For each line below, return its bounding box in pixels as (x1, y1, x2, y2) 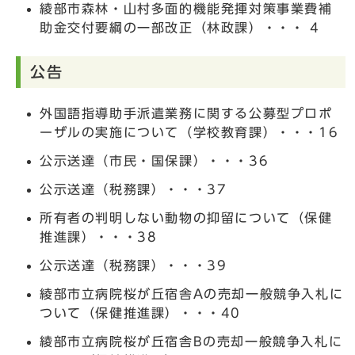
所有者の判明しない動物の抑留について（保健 (40, 211, 333, 224)
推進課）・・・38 (40, 230, 158, 243)
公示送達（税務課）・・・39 (40, 258, 227, 272)
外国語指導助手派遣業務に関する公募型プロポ (40, 106, 333, 120)
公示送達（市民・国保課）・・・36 (40, 154, 269, 167)
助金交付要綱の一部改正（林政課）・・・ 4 (40, 21, 320, 34)
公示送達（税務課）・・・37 (40, 182, 227, 196)
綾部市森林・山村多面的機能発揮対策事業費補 (40, 2, 333, 15)
